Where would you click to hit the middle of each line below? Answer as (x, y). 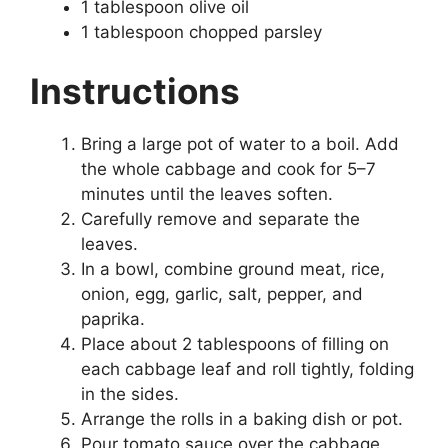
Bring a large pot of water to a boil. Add (240, 144)
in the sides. (130, 394)
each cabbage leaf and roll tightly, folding (247, 369)
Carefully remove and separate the (220, 219)
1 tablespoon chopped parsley (201, 31)
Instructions (135, 91)
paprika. (113, 319)
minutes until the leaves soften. (207, 194)
